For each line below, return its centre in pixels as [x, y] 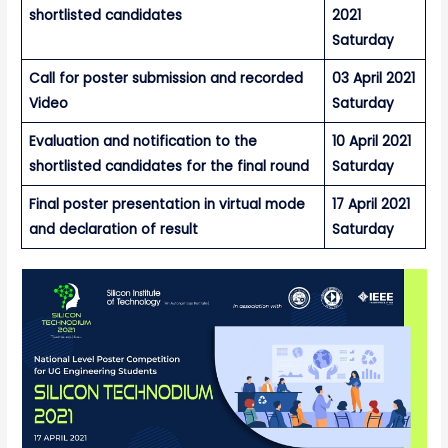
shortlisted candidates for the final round [168, 166]
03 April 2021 [373, 78]
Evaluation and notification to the [142, 141]
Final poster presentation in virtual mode [166, 204]
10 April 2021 [371, 141]
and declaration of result [113, 229]
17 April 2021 [370, 204]
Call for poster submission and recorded [165, 78]
